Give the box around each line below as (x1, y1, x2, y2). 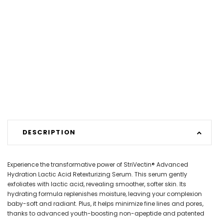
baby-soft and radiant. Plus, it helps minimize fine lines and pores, (7, 199, 203, 208)
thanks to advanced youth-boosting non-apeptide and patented (7, 209, 204, 218)
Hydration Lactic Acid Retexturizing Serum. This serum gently (7, 170, 187, 178)
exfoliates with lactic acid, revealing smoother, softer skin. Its (7, 179, 186, 188)
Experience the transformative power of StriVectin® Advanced (7, 160, 188, 169)
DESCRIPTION (22, 128, 76, 137)
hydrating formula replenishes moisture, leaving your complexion (7, 189, 202, 198)
